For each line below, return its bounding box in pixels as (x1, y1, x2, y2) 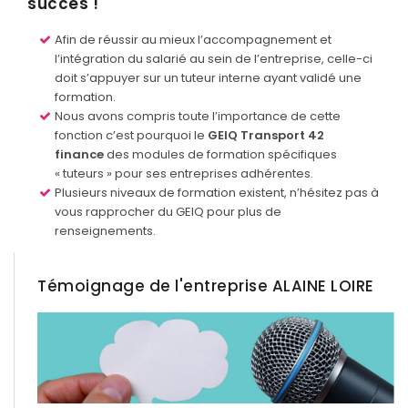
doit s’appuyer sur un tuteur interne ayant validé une (55, 68, 362, 87)
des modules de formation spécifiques (104, 145, 337, 163)
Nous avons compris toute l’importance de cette (55, 107, 341, 125)
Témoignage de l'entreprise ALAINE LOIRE (37, 274, 374, 297)
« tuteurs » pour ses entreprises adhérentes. (55, 164, 313, 182)
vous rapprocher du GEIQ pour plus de (55, 202, 281, 220)
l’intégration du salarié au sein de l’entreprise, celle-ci (55, 49, 372, 67)
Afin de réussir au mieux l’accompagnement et (55, 30, 331, 48)
